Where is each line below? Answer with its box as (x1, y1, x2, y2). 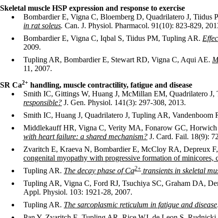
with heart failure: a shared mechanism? (23, 132, 147, 141)
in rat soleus (23, 21, 61, 30)
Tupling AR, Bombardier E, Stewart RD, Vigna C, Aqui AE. (23, 55, 212, 64)
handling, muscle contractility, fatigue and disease (28, 81, 192, 89)
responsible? (23, 98, 62, 107)
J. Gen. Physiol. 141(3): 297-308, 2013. (64, 98, 186, 107)
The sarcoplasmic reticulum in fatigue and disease (64, 200, 217, 209)
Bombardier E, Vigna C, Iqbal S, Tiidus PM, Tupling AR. (23, 34, 202, 42)
